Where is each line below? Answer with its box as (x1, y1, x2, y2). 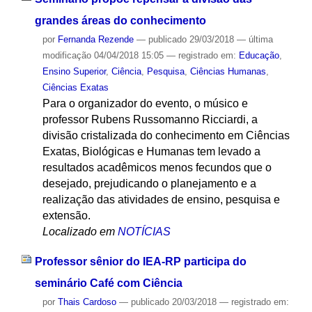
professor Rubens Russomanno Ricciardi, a (42, 114, 258, 126)
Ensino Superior (42, 66, 106, 77)
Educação (238, 50, 279, 61)
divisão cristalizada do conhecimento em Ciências (42, 130, 290, 142)
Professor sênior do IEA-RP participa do (34, 256, 247, 268)
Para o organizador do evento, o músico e (42, 97, 248, 110)
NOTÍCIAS (117, 226, 171, 238)
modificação (42, 50, 91, 61)
